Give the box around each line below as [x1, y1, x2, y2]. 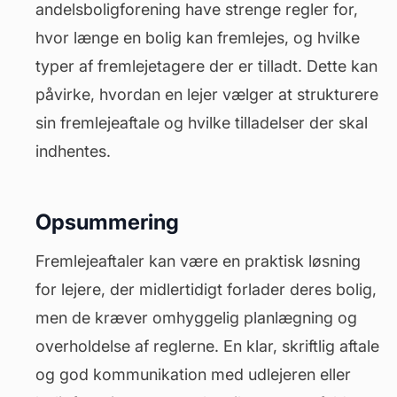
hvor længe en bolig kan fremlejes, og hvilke [35, 28, 360, 47]
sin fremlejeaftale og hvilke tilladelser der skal [35, 113, 368, 132]
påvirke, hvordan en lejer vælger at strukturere [35, 85, 378, 104]
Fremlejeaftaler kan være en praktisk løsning [35, 252, 361, 270]
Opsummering [35, 209, 179, 235]
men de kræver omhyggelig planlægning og [35, 308, 357, 327]
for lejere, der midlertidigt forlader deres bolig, [35, 280, 377, 299]
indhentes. [35, 142, 111, 160]
